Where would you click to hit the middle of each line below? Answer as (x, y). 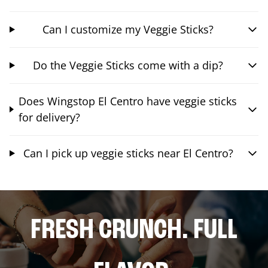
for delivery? (49, 117)
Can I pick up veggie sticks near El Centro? (128, 153)
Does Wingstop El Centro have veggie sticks (127, 101)
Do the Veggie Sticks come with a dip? (128, 65)
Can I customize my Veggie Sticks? (128, 29)
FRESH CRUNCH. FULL (134, 231)
